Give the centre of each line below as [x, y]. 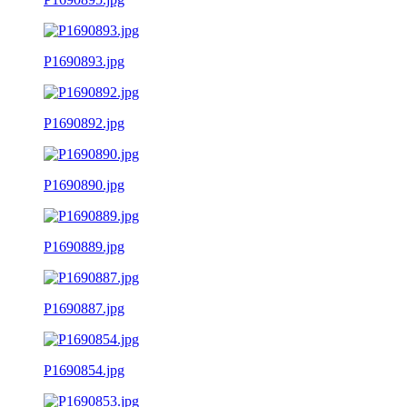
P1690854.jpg [84, 370]
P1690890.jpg [84, 184]
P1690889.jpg [84, 246]
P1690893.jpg [84, 61]
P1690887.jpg [84, 308]
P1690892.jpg [84, 123]
